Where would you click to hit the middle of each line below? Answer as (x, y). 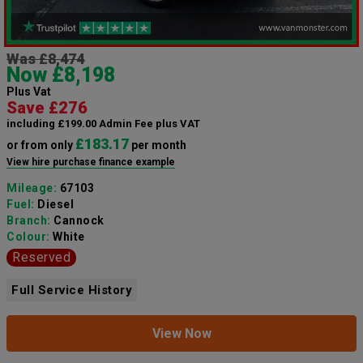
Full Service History (72, 290)
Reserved (41, 258)
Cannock (79, 221)
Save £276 (47, 108)
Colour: (30, 237)
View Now (181, 334)
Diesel (56, 205)
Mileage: (33, 188)
